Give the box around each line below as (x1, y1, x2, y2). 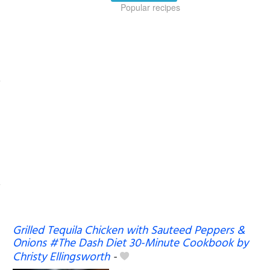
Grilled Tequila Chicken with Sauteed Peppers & (12, 221, 245, 240)
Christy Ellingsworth (12, 248, 110, 266)
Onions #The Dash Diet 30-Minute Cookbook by (12, 234, 248, 253)
